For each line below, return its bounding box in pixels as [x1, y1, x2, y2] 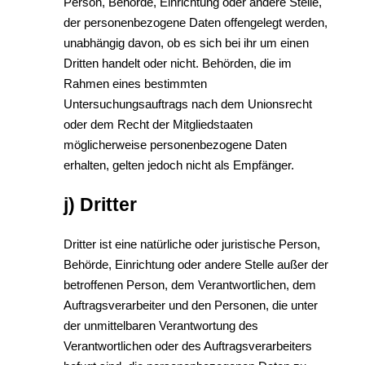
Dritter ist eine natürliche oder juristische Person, [64, 237, 320, 251]
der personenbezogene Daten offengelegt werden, [64, 15, 328, 29]
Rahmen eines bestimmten [64, 77, 207, 90]
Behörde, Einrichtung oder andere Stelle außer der [64, 257, 328, 271]
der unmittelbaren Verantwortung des [64, 319, 258, 332]
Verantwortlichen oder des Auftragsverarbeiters [64, 339, 312, 353]
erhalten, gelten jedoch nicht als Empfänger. [64, 158, 294, 172]
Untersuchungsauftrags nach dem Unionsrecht [64, 97, 312, 111]
